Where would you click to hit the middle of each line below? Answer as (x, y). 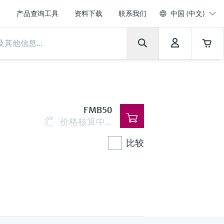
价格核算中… (86, 122)
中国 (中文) (188, 13)
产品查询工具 (37, 13)
